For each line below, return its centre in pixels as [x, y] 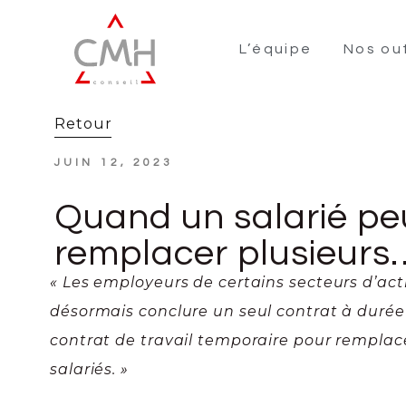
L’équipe [275, 48]
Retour [83, 123]
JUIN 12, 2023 [114, 162]
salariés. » [89, 369]
